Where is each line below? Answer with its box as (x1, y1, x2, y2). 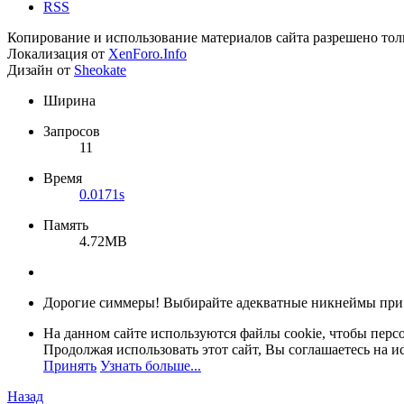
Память (43, 217, 88, 234)
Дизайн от (7, 62, 74, 78)
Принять (43, 358, 96, 374)
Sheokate (74, 62, 126, 78)
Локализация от (7, 46, 108, 62)
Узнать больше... (100, 358, 201, 374)
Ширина (43, 93, 96, 109)
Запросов (43, 124, 100, 140)
